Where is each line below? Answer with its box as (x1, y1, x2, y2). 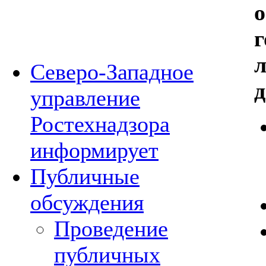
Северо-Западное (30, 59, 194, 84)
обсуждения (30, 190, 144, 215)
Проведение (54, 216, 168, 241)
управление (30, 85, 140, 110)
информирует (30, 138, 159, 163)
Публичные (30, 164, 140, 189)
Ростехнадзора (30, 112, 170, 137)
